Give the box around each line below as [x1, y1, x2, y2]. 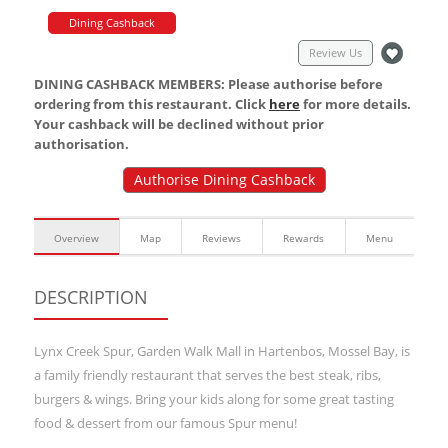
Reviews [202, 231, 242, 245]
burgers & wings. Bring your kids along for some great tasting [33, 390, 394, 408]
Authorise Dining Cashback [133, 170, 315, 189]
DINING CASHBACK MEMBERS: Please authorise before [33, 75, 383, 93]
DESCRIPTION [33, 285, 168, 309]
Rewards [283, 231, 325, 245]
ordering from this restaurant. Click [33, 95, 269, 113]
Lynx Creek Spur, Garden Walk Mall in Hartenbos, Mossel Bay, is [33, 342, 410, 360]
